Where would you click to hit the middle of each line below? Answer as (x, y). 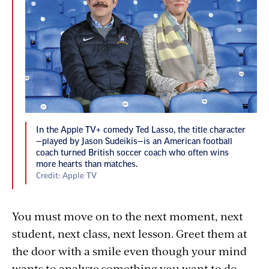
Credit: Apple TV (66, 175)
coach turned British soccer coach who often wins (132, 153)
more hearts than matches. (87, 164)
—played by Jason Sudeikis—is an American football (134, 141)
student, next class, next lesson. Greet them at (130, 233)
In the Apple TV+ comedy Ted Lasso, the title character (141, 130)
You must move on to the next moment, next (128, 216)
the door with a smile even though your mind (129, 250)
